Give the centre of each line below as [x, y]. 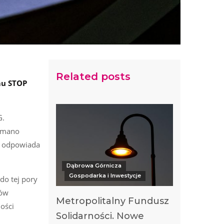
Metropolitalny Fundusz [112, 201]
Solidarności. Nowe [100, 216]
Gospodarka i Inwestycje [105, 175]
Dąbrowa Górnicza [94, 165]
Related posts [93, 77]
